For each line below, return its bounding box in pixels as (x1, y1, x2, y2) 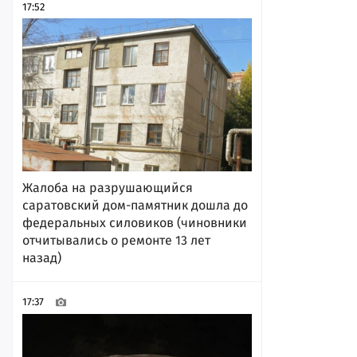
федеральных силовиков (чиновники (22, 214, 247, 230)
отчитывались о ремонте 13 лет (22, 232, 210, 248)
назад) (22, 249, 61, 265)
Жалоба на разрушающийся (22, 179, 193, 195)
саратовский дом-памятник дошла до (22, 197, 248, 213)
